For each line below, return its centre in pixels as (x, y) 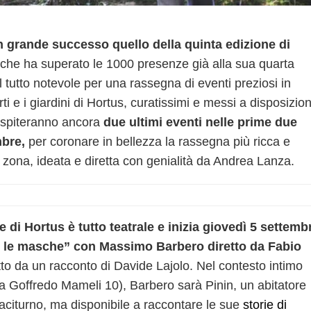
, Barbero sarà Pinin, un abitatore (215, 286)
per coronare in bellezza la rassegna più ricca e (158, 142)
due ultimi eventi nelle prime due (200, 123)
